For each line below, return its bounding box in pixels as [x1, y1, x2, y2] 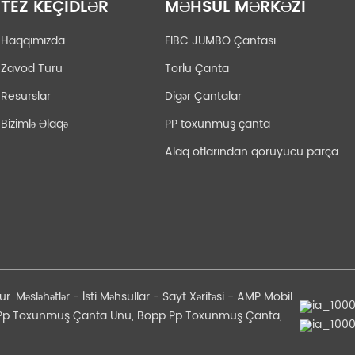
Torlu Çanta [165, 59, 230, 78]
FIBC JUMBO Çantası [165, 32, 277, 51]
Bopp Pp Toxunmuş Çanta [137, 306, 280, 325]
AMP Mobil [237, 287, 292, 306]
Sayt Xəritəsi [162, 287, 224, 306]
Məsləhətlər [16, 287, 70, 306]
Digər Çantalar [165, 87, 242, 106]
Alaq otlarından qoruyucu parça [165, 143, 339, 162]
